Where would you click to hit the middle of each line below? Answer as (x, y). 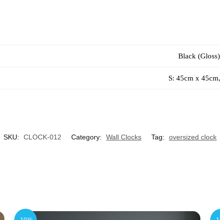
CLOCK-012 (42, 137)
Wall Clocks (124, 137)
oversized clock (193, 137)
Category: (87, 137)
